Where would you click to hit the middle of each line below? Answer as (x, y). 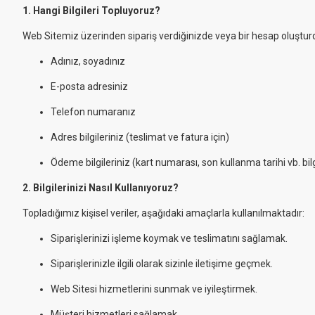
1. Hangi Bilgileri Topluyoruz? (91, 11)
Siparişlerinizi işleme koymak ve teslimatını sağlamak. (169, 238)
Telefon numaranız (93, 112)
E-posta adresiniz (89, 86)
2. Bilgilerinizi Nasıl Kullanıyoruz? (101, 188)
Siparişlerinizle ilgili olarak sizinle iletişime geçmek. (162, 264)
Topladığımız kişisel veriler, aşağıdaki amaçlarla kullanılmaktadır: (163, 213)
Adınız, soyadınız (88, 61)
